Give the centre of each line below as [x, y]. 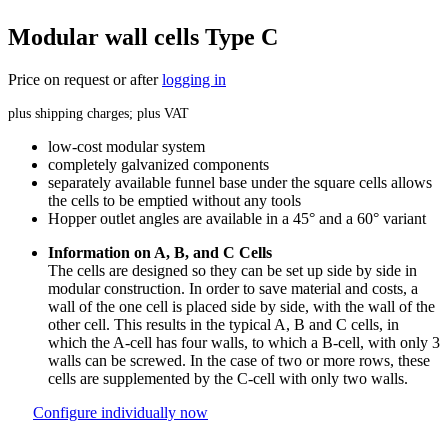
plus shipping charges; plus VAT [98, 112]
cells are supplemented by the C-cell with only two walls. [228, 378]
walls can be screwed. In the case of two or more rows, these [239, 360]
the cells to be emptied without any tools [174, 200]
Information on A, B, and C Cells [160, 252]
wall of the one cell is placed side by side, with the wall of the [241, 306]
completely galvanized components [158, 164]
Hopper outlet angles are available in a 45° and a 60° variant [237, 218]
